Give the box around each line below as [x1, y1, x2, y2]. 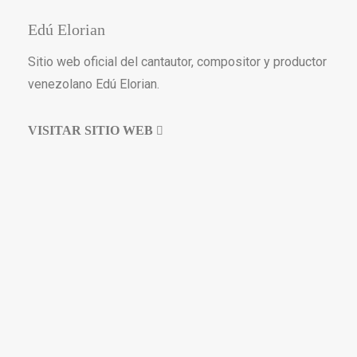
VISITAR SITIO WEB [28, 124, 156, 137]
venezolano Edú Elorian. [28, 76, 159, 92]
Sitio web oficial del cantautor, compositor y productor [28, 54, 327, 69]
